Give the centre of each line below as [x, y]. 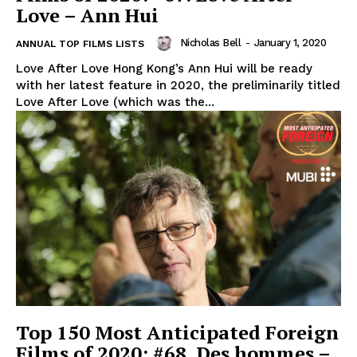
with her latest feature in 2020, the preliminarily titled [178, 86]
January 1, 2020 [290, 43]
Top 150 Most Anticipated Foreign [177, 333]
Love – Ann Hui [87, 16]
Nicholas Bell [210, 43]
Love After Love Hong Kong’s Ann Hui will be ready [164, 69]
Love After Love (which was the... [115, 102]
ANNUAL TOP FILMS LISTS [80, 44]
